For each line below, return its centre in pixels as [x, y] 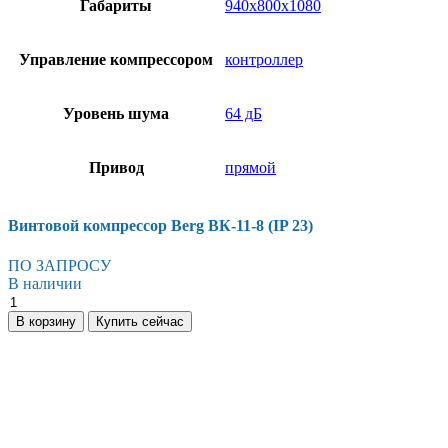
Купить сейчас [140, 321]
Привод [116, 168]
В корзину [46, 321]
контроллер [264, 60]
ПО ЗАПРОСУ [59, 265]
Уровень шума [116, 114]
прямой [250, 168]
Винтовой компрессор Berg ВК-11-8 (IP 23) [160, 226]
